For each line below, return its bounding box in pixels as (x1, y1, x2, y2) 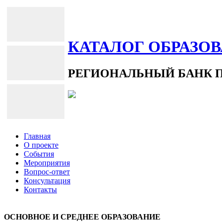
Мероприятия (24, 159, 70, 167)
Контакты (24, 185, 57, 194)
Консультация (24, 176, 70, 185)
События (24, 150, 54, 158)
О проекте (24, 141, 58, 149)
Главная (24, 132, 51, 140)
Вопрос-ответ (24, 167, 70, 176)
